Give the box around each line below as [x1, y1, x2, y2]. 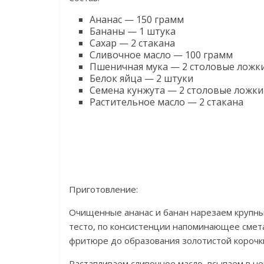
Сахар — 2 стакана [90, 37, 175, 49]
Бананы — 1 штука [90, 25, 176, 38]
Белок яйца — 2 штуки [90, 72, 193, 85]
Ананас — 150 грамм [90, 13, 184, 26]
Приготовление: [69, 183, 138, 195]
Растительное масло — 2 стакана [90, 95, 243, 108]
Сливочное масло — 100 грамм [90, 48, 233, 61]
